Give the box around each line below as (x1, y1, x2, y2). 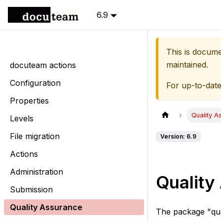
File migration (10, 131, 60, 141)
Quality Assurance (10, 202, 82, 212)
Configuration (10, 78, 61, 88)
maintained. (166, 60, 208, 70)
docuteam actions (10, 60, 76, 70)
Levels (10, 113, 34, 123)
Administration (10, 167, 63, 177)
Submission (10, 184, 53, 194)
